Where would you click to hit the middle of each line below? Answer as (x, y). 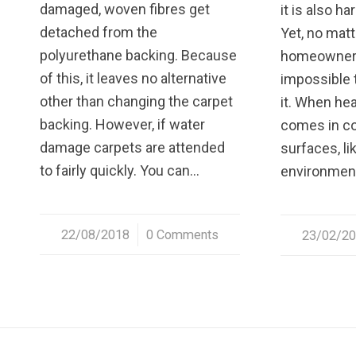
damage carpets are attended (132, 147)
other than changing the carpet (136, 101)
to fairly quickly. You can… (120, 170)
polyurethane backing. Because (138, 55)
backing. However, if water (122, 124)
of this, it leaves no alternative (133, 78)
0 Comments (182, 234)
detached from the (99, 32)
